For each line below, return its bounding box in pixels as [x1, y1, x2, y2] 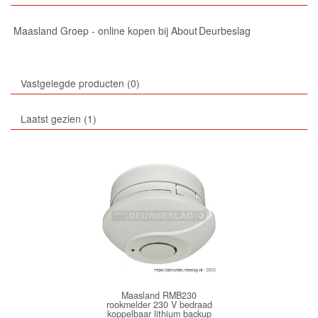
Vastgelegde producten [20, 75, 124, 90]
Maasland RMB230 [121, 288, 197, 302]
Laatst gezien [20, 111, 81, 126]
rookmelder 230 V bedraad [106, 297, 212, 311]
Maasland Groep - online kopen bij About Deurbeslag [13, 23, 251, 38]
